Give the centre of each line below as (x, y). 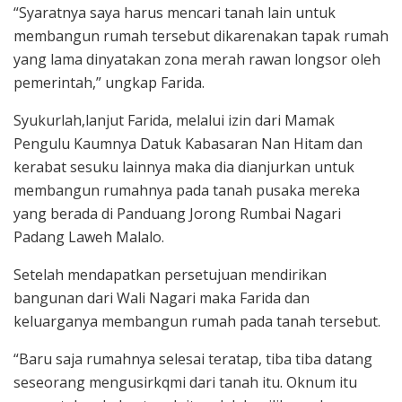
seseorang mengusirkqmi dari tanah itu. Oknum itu (185, 382)
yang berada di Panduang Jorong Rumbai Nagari (177, 213)
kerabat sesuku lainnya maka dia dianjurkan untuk (184, 166)
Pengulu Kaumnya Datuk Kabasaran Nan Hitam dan (188, 143)
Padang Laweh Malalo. (89, 236)
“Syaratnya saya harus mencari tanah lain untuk (175, 12)
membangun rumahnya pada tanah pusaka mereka (187, 190)
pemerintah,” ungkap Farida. (109, 82)
